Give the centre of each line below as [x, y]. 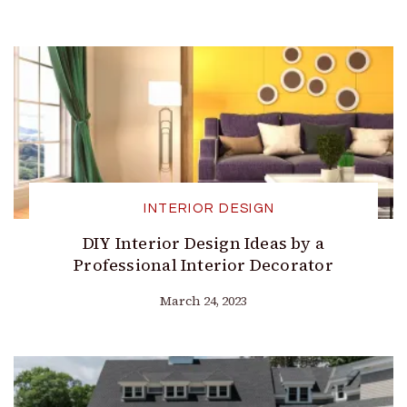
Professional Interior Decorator [203, 265]
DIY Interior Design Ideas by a [203, 243]
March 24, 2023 [203, 301]
